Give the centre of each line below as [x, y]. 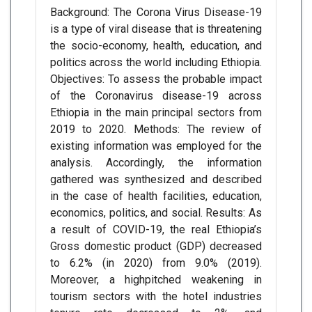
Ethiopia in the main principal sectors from [156, 112]
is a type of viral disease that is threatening [156, 29]
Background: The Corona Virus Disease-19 [156, 12]
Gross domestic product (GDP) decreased [156, 246]
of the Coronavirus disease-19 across [156, 96]
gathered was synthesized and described [156, 179]
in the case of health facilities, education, [156, 196]
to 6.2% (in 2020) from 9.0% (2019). [156, 263]
